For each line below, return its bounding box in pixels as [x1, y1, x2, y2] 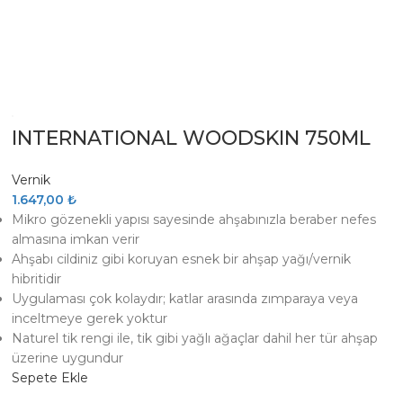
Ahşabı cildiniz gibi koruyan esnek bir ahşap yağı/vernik [12, 251, 352, 267]
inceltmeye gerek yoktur [12, 310, 168, 327]
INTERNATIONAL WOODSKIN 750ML [12, 126, 372, 150]
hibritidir [12, 271, 62, 287]
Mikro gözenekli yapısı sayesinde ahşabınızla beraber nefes [12, 211, 377, 228]
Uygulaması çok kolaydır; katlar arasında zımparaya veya [12, 291, 359, 307]
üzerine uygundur [12, 350, 124, 366]
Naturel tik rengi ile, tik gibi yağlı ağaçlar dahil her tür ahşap [12, 330, 379, 346]
